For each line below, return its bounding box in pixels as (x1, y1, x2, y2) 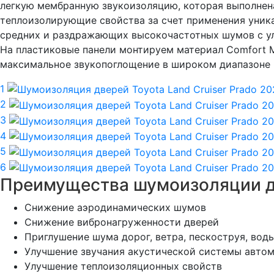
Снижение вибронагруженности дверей (24, 216, 219, 229)
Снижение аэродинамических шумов (24, 201, 206, 214)
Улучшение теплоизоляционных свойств (24, 260, 222, 273)
